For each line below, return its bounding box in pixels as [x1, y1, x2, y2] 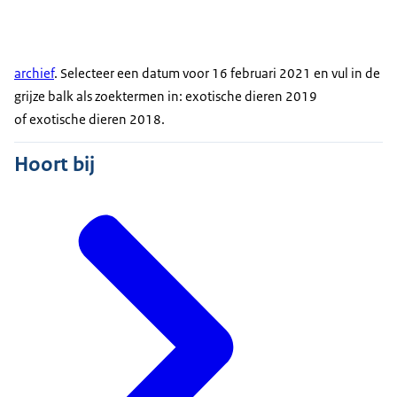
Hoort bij [14, 150, 95, 177]
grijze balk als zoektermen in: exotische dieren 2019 [14, 88, 317, 105]
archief [14, 65, 54, 82]
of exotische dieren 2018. [14, 111, 165, 128]
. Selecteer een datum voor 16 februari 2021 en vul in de [54, 65, 380, 82]
